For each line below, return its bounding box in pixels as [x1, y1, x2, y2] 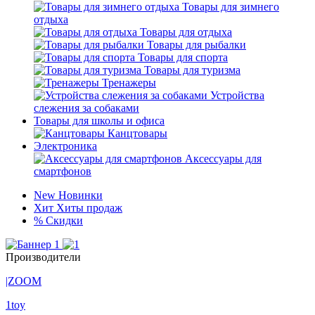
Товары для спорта [138, 51, 228, 63]
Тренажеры [102, 77, 156, 89]
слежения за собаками [34, 102, 139, 114]
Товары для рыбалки [147, 39, 246, 51]
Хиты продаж [56, 202, 122, 214]
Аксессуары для [185, 153, 262, 165]
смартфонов [34, 165, 91, 177]
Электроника [34, 140, 97, 152]
